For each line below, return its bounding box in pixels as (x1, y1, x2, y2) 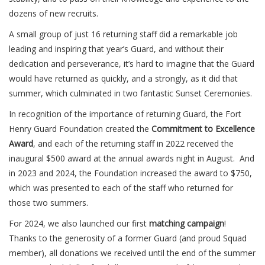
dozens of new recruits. (9, 8, 98, 19)
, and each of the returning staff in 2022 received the (33, 138, 234, 149)
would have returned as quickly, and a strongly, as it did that (9, 73, 238, 84)
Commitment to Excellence (151, 123, 255, 134)
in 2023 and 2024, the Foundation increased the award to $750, (9, 167, 252, 179)
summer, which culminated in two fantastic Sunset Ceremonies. (9, 88, 252, 99)
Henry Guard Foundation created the (9, 123, 151, 134)
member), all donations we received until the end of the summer (9, 247, 256, 258)
